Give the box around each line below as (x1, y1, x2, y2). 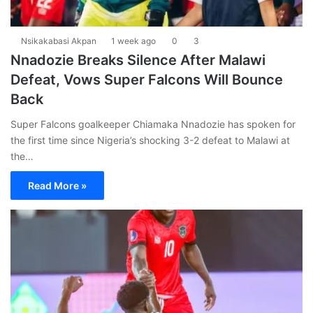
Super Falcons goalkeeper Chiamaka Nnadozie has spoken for (10, 117, 296, 130)
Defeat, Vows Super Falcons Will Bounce (10, 71, 283, 88)
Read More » (28, 179, 87, 191)
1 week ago (111, 35, 156, 46)
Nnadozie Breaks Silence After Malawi (10, 51, 265, 68)
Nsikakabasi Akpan (21, 35, 96, 46)
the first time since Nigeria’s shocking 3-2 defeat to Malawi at (10, 133, 290, 146)
